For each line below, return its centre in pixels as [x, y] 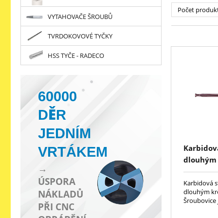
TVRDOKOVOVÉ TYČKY [80, 36]
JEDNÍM [64, 133]
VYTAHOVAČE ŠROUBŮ [80, 16]
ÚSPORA [57, 182]
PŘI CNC [56, 207]
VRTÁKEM [73, 151]
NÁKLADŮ [61, 194]
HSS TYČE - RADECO [76, 55]
